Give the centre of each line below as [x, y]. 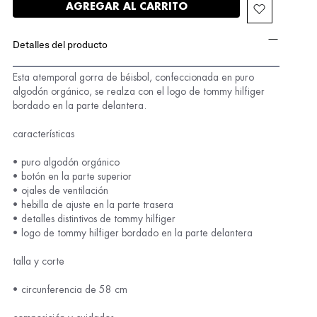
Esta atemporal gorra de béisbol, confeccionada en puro [134, 77]
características [44, 134]
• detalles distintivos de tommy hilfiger [94, 219]
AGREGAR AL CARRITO [126, 6]
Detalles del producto [60, 45]
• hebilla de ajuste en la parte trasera [93, 204]
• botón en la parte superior [73, 176]
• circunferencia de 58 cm [70, 289]
